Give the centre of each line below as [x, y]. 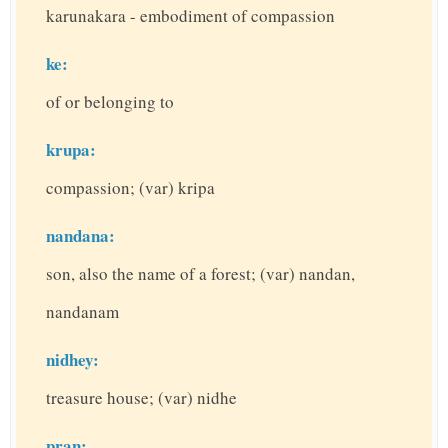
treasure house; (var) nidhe [141, 398]
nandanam [82, 312]
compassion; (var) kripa [130, 188]
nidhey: [72, 360]
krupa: [71, 150]
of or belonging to [110, 102]
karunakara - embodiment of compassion [190, 16]
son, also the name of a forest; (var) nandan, [200, 274]
